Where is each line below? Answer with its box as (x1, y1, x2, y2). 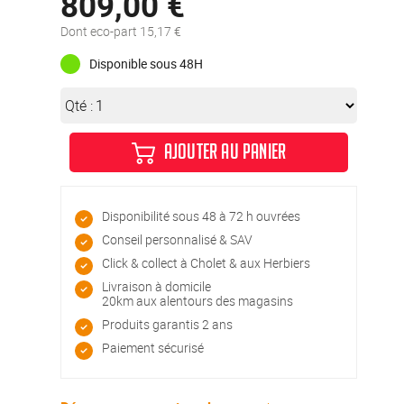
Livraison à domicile (102, 277, 212, 295)
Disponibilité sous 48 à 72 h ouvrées (102, 207, 301, 225)
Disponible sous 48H (89, 55, 204, 73)
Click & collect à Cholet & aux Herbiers (102, 253, 311, 271)
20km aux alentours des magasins (102, 291, 294, 309)
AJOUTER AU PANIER (163, 141, 287, 168)
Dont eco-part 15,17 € (60, 22, 182, 40)
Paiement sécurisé (102, 338, 205, 356)
